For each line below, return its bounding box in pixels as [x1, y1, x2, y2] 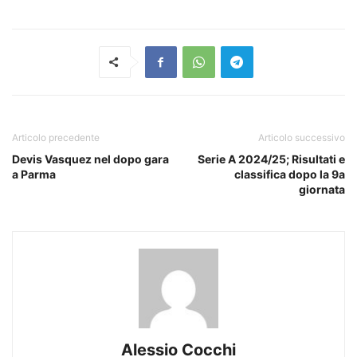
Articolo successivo [258, 131, 345, 143]
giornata [299, 182, 345, 196]
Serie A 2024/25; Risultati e [198, 151, 345, 166]
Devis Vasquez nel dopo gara [12, 151, 169, 166]
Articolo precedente [12, 131, 100, 143]
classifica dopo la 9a [234, 167, 345, 181]
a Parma [12, 167, 56, 181]
